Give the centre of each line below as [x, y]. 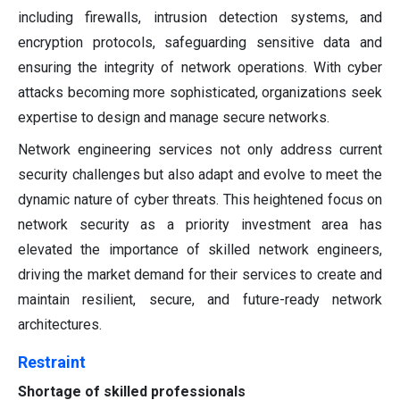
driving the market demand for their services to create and [200, 275]
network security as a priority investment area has [200, 225]
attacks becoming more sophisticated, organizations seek [200, 93]
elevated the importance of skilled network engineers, [200, 250]
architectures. [60, 325]
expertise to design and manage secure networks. [174, 118]
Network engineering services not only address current [200, 150]
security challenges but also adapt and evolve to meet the [200, 175]
